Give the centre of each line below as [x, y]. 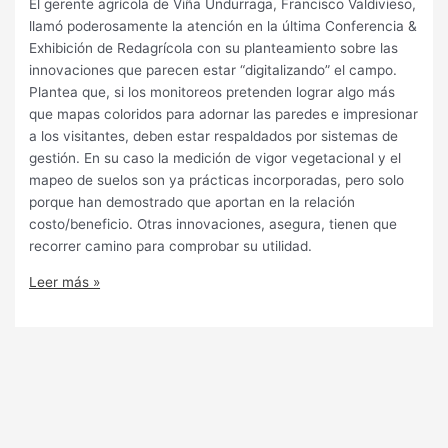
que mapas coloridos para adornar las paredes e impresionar [224, 114]
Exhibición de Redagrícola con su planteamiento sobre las [214, 48]
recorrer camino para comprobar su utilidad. [171, 246]
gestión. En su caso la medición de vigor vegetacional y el [215, 158]
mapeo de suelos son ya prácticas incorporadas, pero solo [217, 180]
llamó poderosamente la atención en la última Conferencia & [223, 26]
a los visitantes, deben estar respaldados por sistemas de [214, 136]
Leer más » [65, 281]
